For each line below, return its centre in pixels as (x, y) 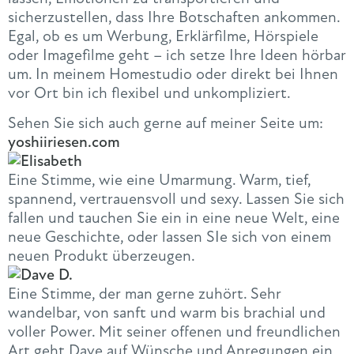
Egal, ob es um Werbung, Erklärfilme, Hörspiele (163, 36)
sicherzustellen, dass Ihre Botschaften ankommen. (174, 17)
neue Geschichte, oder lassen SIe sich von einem (169, 236)
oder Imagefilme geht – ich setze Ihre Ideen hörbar (177, 55)
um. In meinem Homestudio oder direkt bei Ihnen (173, 74)
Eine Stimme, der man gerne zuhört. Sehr (145, 293)
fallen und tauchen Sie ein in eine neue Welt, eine (174, 217)
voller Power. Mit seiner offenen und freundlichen (174, 331)
